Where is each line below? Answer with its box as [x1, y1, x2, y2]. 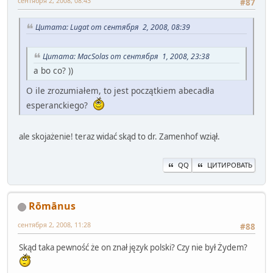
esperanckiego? [26, 99, 93, 111]
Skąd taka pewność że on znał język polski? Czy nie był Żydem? [19, 242, 247, 253]
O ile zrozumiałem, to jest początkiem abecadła [26, 84, 214, 96]
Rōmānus [29, 199, 76, 213]
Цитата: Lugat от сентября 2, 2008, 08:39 [35, 22, 190, 33]
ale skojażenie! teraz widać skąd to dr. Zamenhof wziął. [19, 130, 220, 142]
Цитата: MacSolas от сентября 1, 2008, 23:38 [43, 51, 210, 62]
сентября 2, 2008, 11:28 [18, 220, 91, 230]
